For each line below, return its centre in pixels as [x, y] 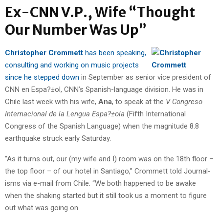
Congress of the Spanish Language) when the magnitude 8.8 [102, 126]
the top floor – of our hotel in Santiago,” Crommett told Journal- [108, 171]
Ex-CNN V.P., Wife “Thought [100, 12]
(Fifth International [155, 114]
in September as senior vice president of [145, 77]
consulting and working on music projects [72, 65]
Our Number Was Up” [76, 30]
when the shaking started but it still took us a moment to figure [106, 195]
